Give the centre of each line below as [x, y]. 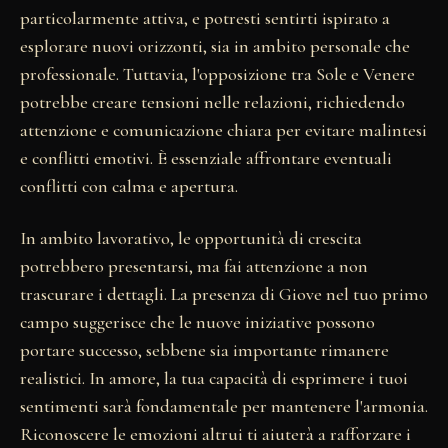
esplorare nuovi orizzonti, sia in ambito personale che [215, 45]
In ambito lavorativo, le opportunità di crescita [191, 237]
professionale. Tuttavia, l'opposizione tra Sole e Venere [217, 73]
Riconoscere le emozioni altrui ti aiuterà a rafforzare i [215, 433]
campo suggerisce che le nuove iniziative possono [197, 321]
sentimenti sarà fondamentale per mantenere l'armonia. [224, 405]
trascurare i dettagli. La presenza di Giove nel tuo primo [224, 293]
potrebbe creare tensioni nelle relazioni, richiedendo [212, 101]
